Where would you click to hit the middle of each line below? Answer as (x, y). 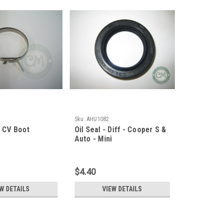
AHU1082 (98, 119)
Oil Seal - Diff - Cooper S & (120, 130)
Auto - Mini (93, 139)
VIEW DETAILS (122, 189)
